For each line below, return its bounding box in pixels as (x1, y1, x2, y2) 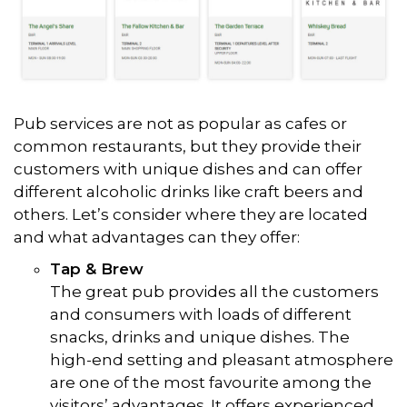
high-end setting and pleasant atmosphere (50, 351, 393, 370)
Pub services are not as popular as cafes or (14, 114, 347, 134)
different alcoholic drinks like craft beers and (14, 183, 363, 202)
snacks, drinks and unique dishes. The (50, 328, 350, 347)
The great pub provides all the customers (50, 283, 379, 302)
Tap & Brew (50, 260, 144, 279)
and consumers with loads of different (50, 305, 352, 324)
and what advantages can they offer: (14, 228, 300, 247)
